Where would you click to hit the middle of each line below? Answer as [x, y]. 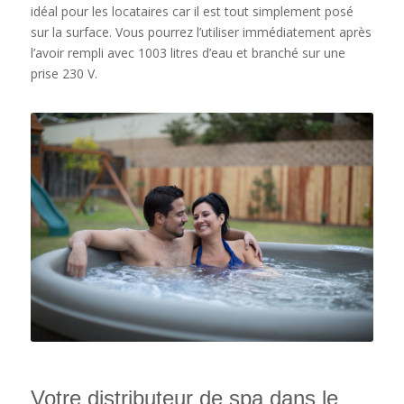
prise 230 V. [64, 73]
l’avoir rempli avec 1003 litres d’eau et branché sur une [188, 52]
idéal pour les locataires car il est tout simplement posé [192, 11]
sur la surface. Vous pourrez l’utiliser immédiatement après [201, 32]
